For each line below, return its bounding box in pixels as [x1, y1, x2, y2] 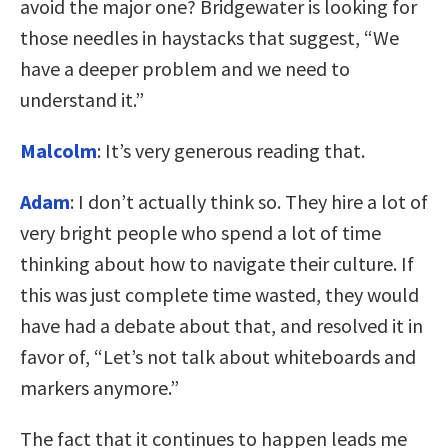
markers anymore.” [20, 374, 179, 400]
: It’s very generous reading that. [97, 137, 365, 163]
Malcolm [20, 137, 97, 163]
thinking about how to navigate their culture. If [20, 250, 414, 276]
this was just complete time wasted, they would [20, 281, 419, 307]
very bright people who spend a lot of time [20, 219, 381, 245]
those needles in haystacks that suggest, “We [20, 24, 399, 50]
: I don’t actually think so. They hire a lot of [70, 188, 428, 214]
